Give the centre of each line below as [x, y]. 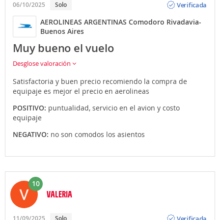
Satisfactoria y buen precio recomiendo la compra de [100, 81]
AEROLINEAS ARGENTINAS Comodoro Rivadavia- [121, 22]
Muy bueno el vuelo [63, 48]
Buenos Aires [62, 31]
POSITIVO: [30, 108]
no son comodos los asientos [98, 134]
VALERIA [59, 194]
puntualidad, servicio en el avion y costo [114, 108]
